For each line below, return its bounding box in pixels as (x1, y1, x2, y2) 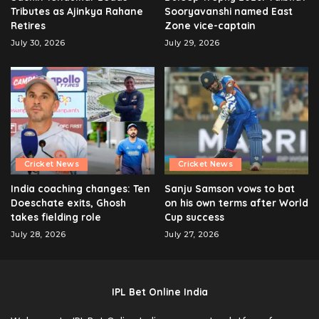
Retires (11, 19, 46, 31)
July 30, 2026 (11, 37, 66, 48)
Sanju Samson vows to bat (164, 182, 295, 195)
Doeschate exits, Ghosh (11, 197, 126, 209)
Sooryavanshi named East (164, 4, 293, 17)
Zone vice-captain (164, 19, 256, 31)
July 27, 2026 (164, 229, 219, 240)
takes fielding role (11, 211, 101, 224)
